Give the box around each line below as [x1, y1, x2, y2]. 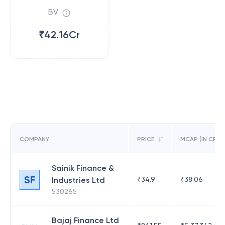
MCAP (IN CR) [180, 136, 219, 143]
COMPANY [20, 136, 49, 143]
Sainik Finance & [52, 163, 114, 173]
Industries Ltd [52, 175, 105, 185]
